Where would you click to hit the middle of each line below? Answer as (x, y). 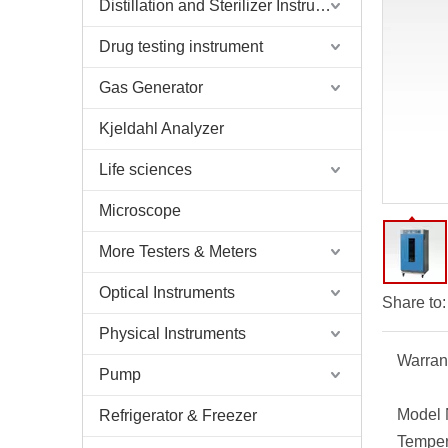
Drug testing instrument (181, 46)
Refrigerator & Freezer (178, 415)
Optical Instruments (167, 292)
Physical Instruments (172, 333)
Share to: (414, 302)
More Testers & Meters (178, 251)
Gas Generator (151, 87)
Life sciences (145, 169)
